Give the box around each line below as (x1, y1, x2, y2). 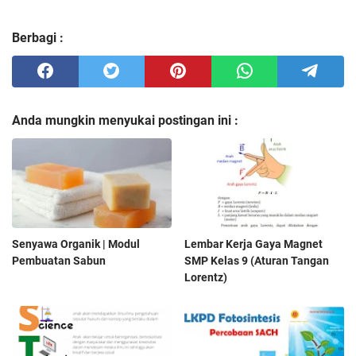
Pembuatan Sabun (12, 253, 106, 267)
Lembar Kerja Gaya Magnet (184, 237, 323, 250)
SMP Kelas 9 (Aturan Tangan (184, 253, 330, 267)
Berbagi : (12, 30, 64, 46)
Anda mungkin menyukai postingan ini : (12, 113, 238, 129)
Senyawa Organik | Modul (12, 237, 140, 250)
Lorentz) (184, 270, 228, 284)
